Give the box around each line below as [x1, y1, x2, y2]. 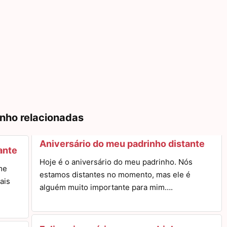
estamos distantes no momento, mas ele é [39, 170, 191, 179]
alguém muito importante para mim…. [39, 182, 173, 192]
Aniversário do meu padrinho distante [39, 138, 205, 149]
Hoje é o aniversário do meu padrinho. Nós [39, 157, 193, 167]
